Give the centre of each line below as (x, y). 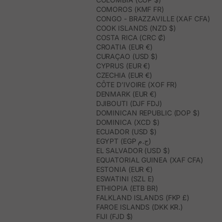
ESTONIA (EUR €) (124, 169)
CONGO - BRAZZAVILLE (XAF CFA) (153, 19)
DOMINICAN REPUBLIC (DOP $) (148, 113)
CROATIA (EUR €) (124, 47)
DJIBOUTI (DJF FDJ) (129, 104)
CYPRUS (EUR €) (123, 66)
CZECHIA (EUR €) (124, 75)
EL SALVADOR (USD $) (133, 151)
